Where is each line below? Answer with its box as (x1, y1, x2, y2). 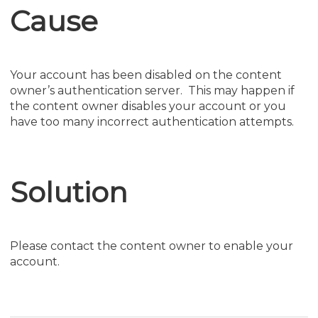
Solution (10, 174, 128, 209)
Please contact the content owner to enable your (10, 238, 293, 253)
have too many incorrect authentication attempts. (10, 114, 294, 128)
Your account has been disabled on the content (10, 67, 282, 82)
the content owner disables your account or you (10, 99, 286, 113)
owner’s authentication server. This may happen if (10, 83, 295, 97)
